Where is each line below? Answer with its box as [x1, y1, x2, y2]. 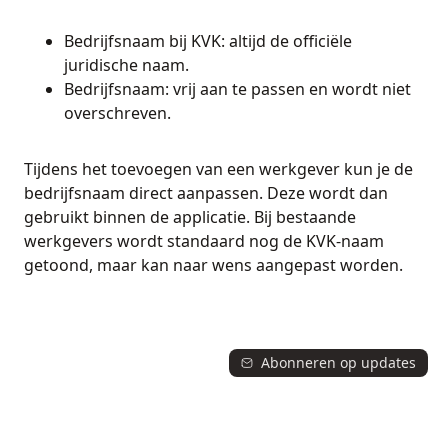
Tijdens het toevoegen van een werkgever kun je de [24, 157, 413, 180]
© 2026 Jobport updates [24, 428, 156, 445]
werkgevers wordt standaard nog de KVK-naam [24, 229, 384, 252]
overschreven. [64, 101, 171, 124]
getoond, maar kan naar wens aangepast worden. [24, 253, 403, 276]
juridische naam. [64, 53, 189, 76]
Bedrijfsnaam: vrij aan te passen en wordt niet [64, 77, 411, 100]
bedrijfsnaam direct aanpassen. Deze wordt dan [24, 181, 388, 204]
